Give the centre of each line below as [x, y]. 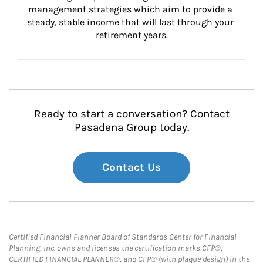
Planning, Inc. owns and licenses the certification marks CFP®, [116, 248]
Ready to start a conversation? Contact [131, 114]
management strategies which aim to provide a [131, 9]
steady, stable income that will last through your [131, 22]
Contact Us [131, 167]
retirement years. [131, 35]
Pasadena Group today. [131, 127]
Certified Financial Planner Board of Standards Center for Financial [123, 237]
